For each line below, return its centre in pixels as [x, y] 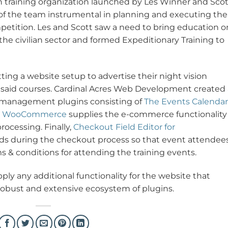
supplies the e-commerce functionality [147, 114]
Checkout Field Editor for [124, 127]
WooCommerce [34, 114]
